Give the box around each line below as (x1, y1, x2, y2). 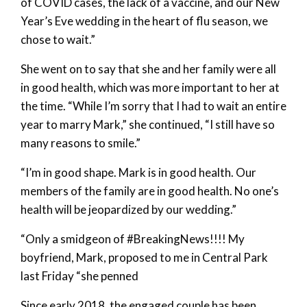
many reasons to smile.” (21, 135, 140, 150)
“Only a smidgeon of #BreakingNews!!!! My (21, 231, 245, 246)
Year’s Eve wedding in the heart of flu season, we (21, 13, 268, 28)
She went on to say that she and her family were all (21, 61, 276, 76)
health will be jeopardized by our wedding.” (21, 201, 236, 217)
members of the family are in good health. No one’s (21, 183, 279, 198)
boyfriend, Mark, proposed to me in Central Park (21, 249, 268, 265)
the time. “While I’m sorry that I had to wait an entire (21, 98, 286, 113)
